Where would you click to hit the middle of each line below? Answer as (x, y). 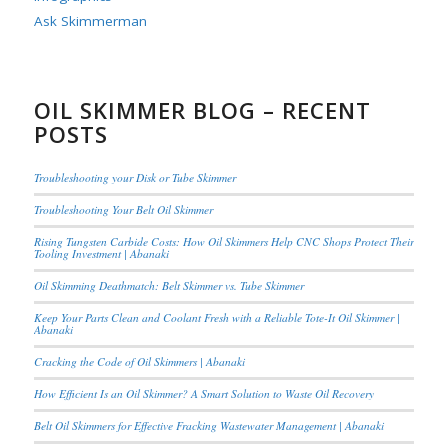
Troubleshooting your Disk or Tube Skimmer (134, 177)
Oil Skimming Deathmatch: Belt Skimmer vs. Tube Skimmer (168, 285)
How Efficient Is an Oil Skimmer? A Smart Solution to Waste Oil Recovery (203, 393)
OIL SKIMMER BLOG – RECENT (202, 110)
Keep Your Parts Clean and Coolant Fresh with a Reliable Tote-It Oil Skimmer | (216, 317)
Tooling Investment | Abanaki (101, 253)
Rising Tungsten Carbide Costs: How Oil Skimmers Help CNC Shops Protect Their (223, 241)
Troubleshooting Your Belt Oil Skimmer (123, 209)
